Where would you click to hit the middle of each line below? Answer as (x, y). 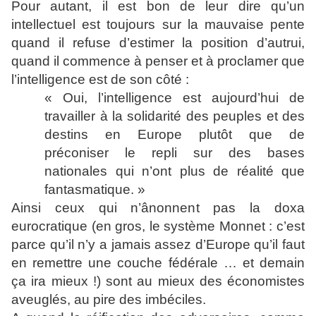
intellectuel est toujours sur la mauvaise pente (158, 24)
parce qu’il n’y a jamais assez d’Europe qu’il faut (158, 244)
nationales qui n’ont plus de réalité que (175, 171)
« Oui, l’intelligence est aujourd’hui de (175, 98)
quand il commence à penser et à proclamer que (158, 61)
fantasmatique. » (95, 189)
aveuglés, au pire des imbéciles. (109, 299)
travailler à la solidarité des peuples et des (175, 116)
